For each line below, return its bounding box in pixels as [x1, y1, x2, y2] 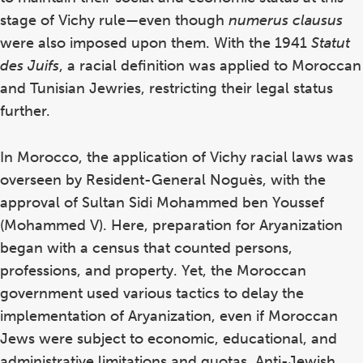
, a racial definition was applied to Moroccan [59, 57, 361, 75]
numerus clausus [228, 11, 343, 30]
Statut [311, 34, 350, 53]
